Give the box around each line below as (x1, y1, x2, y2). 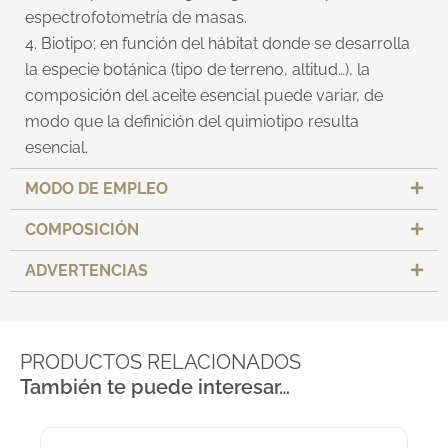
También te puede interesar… (20, 374, 290, 399)
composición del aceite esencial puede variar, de (25, 85, 383, 105)
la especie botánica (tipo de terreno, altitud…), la (25, 59, 370, 79)
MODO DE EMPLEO (25, 178, 168, 198)
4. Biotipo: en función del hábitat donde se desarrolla (25, 33, 410, 53)
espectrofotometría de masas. (25, 7, 255, 27)
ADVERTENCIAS (25, 260, 148, 280)
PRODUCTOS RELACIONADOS (20, 349, 301, 374)
